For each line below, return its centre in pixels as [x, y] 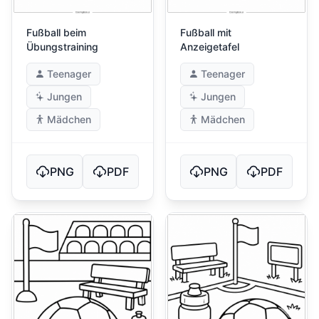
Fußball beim [56, 33]
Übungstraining [62, 47]
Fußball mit [206, 33]
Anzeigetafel [210, 47]
